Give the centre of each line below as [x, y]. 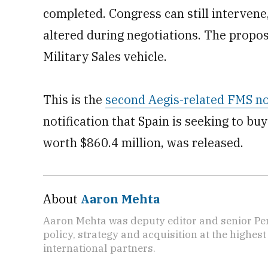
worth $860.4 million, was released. [143, 143]
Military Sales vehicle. [105, 57]
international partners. [99, 248]
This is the [74, 100]
